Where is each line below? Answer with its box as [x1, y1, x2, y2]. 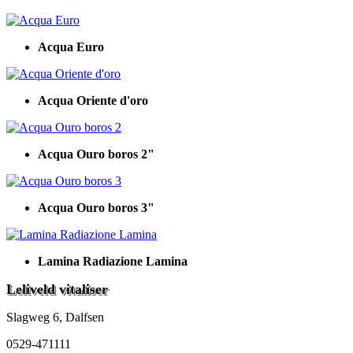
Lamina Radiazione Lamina [38, 255, 188, 268]
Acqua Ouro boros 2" [38, 147, 154, 161]
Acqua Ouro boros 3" [38, 201, 154, 214]
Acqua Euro [38, 40, 104, 54]
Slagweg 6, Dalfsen [6, 310, 104, 324]
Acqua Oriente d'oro [38, 94, 148, 107]
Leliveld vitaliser [6, 281, 108, 297]
